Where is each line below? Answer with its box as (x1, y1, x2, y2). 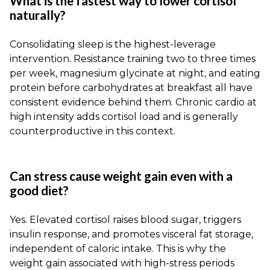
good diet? (10, 183, 69, 198)
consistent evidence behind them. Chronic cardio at (10, 96, 257, 108)
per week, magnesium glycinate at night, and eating (10, 67, 260, 80)
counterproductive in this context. (10, 125, 175, 137)
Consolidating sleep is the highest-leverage (10, 39, 216, 51)
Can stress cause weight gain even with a (10, 168, 233, 184)
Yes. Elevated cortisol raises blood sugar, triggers (10, 214, 241, 226)
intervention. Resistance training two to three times (10, 53, 256, 65)
